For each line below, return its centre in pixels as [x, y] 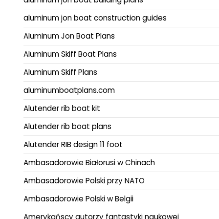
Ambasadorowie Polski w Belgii [78, 199]
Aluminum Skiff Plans [60, 72]
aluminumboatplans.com [69, 90]
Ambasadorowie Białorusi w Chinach [89, 163]
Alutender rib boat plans [67, 127]
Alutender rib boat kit [62, 109]
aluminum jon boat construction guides [95, 18]
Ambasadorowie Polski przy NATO [84, 181]
